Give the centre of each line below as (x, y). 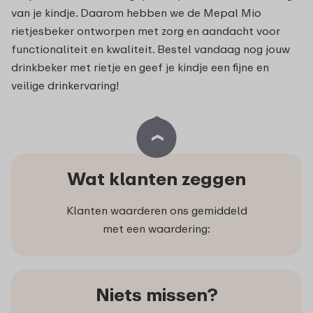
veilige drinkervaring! (65, 86)
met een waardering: (156, 229)
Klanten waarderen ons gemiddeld (156, 211)
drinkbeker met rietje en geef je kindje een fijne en (140, 67)
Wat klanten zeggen (156, 179)
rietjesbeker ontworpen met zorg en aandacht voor (146, 31)
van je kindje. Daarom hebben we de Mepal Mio (136, 13)
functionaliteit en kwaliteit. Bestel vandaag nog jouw (151, 49)
